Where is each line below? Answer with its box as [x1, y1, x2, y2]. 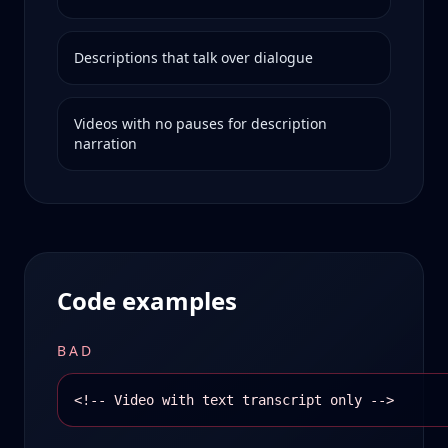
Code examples [57, 284, 237, 317]
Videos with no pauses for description [74, 114, 327, 133]
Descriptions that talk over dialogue [74, 48, 313, 67]
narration [74, 134, 137, 153]
